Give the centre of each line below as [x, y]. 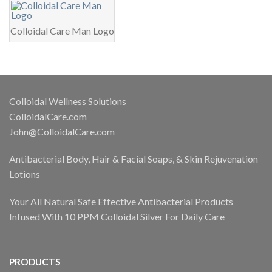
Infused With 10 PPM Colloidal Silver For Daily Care [117, 217]
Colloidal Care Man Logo [62, 31]
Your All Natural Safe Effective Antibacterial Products [121, 202]
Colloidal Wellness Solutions [68, 101]
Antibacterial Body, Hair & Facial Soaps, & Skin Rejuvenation [134, 159]
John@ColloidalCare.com [62, 132]
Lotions [25, 174]
